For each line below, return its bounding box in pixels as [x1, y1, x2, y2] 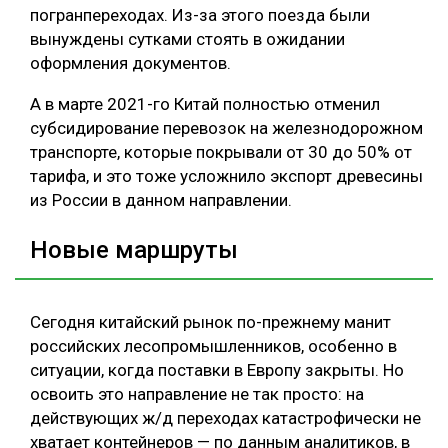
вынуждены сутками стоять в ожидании [30, 29, 345, 50]
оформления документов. [30, 53, 231, 74]
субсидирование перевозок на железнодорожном [30, 118, 423, 139]
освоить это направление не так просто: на [30, 383, 364, 404]
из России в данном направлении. [30, 190, 292, 211]
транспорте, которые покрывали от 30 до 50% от [30, 142, 412, 163]
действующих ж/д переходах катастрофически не [30, 407, 421, 428]
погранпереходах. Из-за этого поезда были [30, 5, 370, 26]
